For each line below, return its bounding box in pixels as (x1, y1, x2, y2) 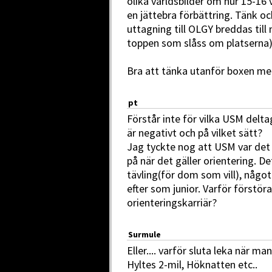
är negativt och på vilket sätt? (127, 125, 262, 140)
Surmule (128, 228, 161, 240)
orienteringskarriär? (127, 195, 217, 209)
